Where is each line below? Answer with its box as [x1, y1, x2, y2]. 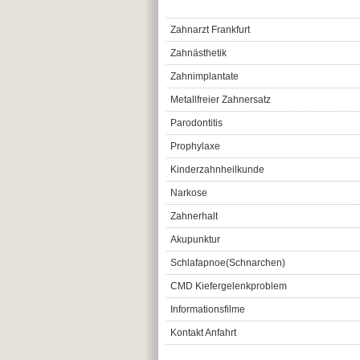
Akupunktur [170, 234, 220, 245]
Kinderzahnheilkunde [170, 164, 264, 175]
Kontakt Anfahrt [170, 327, 236, 338]
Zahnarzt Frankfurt [170, 24, 250, 35]
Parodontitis [170, 117, 223, 129]
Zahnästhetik [170, 47, 227, 59]
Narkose [170, 187, 207, 198]
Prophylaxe [170, 141, 220, 152]
